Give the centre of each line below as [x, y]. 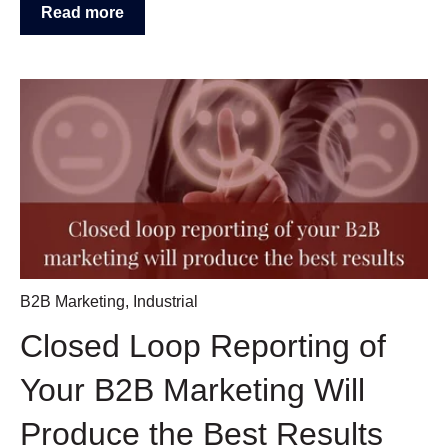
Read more [82, 12]
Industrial [165, 301]
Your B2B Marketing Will [192, 389]
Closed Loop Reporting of [203, 345]
